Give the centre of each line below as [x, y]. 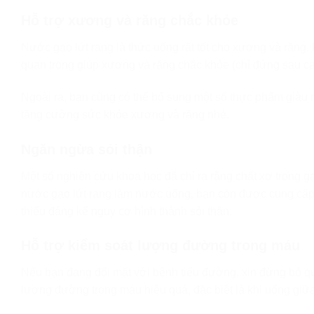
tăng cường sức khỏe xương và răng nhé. [125, 114]
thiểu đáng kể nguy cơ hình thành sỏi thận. [127, 211]
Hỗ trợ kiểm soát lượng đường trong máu [161, 246]
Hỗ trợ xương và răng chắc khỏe [130, 20]
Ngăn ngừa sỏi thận [87, 149]
